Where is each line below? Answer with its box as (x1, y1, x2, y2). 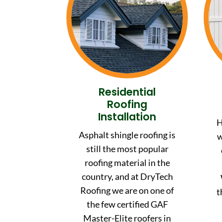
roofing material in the (84, 157, 170, 168)
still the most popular (86, 143, 168, 154)
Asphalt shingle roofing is (79, 129, 176, 140)
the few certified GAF (86, 198, 168, 210)
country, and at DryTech (81, 170, 173, 182)
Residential (99, 84, 156, 99)
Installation (98, 109, 157, 124)
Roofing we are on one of (80, 184, 174, 196)
